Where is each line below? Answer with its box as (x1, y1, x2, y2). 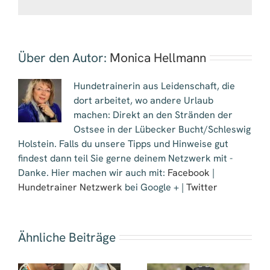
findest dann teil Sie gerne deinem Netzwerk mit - (18, 151, 233, 165)
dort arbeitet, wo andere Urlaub (74, 93, 213, 107)
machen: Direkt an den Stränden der (74, 108, 233, 121)
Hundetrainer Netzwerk (18, 180, 122, 193)
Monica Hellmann (110, 49, 206, 66)
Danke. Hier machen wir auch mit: (18, 166, 168, 179)
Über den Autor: (18, 49, 110, 66)
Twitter (186, 180, 218, 193)
